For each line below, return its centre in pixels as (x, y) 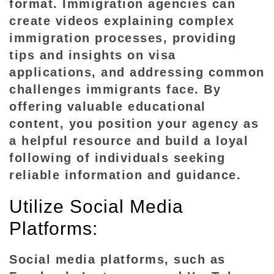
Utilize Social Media (96, 206)
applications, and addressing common (137, 72)
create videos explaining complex (122, 21)
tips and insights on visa (93, 55)
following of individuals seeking (117, 158)
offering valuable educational (108, 106)
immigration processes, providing (123, 38)
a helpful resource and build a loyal (129, 141)
